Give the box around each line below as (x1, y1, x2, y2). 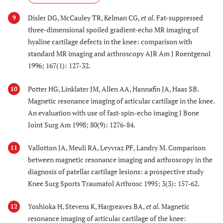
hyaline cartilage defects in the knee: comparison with (28, 37, 192, 47)
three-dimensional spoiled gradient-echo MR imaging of (28, 25, 199, 35)
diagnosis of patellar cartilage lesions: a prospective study (28, 167, 204, 177)
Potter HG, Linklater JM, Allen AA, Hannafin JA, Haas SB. (28, 84, 199, 94)
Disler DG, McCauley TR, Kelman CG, (28, 13, 141, 23)
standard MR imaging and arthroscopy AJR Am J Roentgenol (28, 49, 211, 59)
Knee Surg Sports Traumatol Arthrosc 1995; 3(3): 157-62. (28, 179, 200, 189)
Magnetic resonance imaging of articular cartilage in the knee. (28, 96, 215, 106)
